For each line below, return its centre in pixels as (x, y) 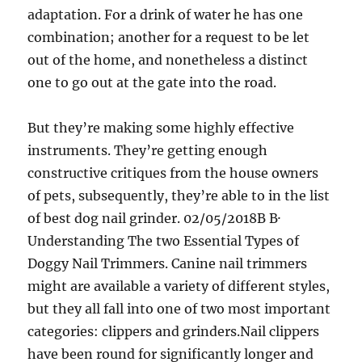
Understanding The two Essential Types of (164, 240)
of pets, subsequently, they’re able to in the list (179, 195)
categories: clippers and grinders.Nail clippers (174, 331)
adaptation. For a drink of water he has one (166, 14)
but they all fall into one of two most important (179, 308)
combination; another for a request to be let (169, 37)
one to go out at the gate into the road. (152, 82)
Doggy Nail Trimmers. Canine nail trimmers (168, 263)
